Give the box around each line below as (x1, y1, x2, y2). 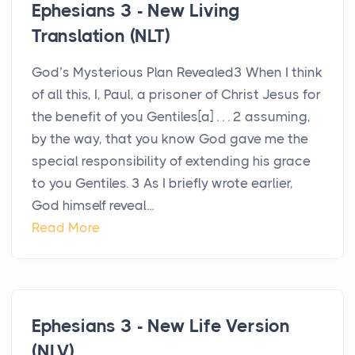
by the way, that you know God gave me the (32, 131, 308, 147)
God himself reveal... (32, 197, 154, 214)
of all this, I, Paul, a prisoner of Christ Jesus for (32, 86, 321, 103)
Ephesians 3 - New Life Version (32, 315, 290, 338)
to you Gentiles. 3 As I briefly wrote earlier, (32, 175, 293, 192)
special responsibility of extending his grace (32, 153, 311, 170)
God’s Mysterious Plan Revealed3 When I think (32, 64, 323, 81)
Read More (32, 219, 100, 236)
